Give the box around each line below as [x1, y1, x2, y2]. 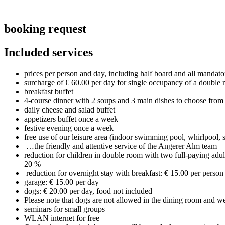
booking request [4, 22, 86, 36]
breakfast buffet [24, 87, 73, 96]
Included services [4, 46, 93, 59]
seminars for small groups [24, 205, 105, 214]
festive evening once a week [24, 124, 114, 133]
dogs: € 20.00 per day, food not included [24, 187, 152, 196]
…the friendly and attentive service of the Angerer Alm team [24, 142, 217, 151]
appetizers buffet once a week [24, 115, 118, 124]
